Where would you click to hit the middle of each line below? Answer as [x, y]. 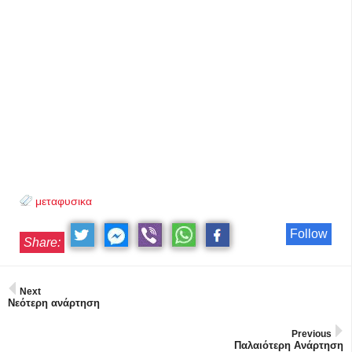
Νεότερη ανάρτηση [54, 303]
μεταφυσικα [64, 201]
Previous [312, 334]
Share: [42, 242]
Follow [309, 234]
